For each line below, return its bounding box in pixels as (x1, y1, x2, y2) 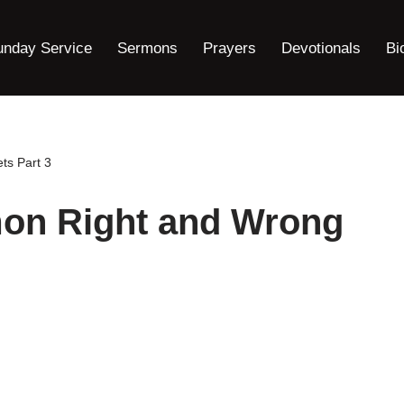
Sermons (117, 39, 178, 57)
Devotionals (281, 39, 361, 57)
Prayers (203, 39, 256, 57)
